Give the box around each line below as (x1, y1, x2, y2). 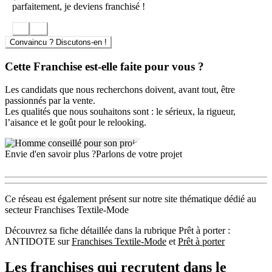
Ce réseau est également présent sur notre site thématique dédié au (5, 194, 256, 205)
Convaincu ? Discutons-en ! (10, 37, 107, 47)
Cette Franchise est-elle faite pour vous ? (5, 59, 204, 73)
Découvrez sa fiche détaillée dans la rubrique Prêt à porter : (5, 225, 230, 236)
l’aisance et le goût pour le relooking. (5, 117, 146, 128)
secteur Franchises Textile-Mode (5, 205, 129, 216)
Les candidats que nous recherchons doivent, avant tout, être (5, 84, 235, 95)
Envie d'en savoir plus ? (5, 149, 96, 160)
